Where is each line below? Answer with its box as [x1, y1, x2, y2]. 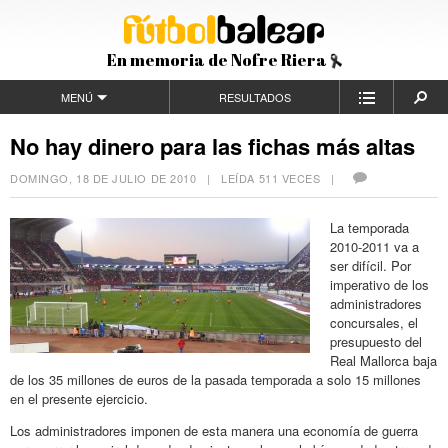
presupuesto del [330, 331, 422, 351]
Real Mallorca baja [330, 350, 437, 370]
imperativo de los [330, 274, 429, 294]
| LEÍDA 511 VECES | [196, 170, 349, 186]
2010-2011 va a [330, 236, 419, 256]
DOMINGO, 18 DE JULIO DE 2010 [10, 170, 197, 186]
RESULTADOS [218, 89, 291, 105]
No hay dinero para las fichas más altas [10, 130, 415, 162]
